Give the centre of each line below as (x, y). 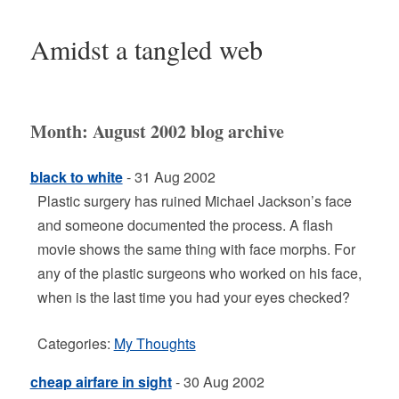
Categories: (75, 343)
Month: (61, 131)
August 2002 (139, 131)
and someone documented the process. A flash (185, 225)
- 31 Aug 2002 (169, 177)
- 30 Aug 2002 (218, 382)
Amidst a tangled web (146, 49)
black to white (76, 177)
